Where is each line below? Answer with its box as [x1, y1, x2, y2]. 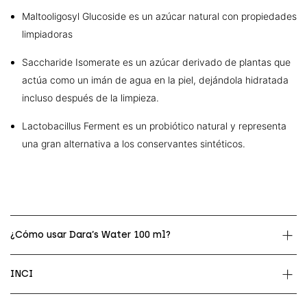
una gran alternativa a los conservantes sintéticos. [22, 138, 245, 149]
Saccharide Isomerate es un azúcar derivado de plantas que [22, 56, 291, 68]
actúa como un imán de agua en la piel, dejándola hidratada [22, 74, 288, 86]
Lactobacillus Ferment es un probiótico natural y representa [22, 120, 286, 132]
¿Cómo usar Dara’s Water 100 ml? [10, 229, 171, 241]
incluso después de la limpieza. [22, 92, 159, 103]
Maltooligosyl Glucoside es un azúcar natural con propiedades [22, 10, 297, 22]
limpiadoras [22, 28, 73, 40]
